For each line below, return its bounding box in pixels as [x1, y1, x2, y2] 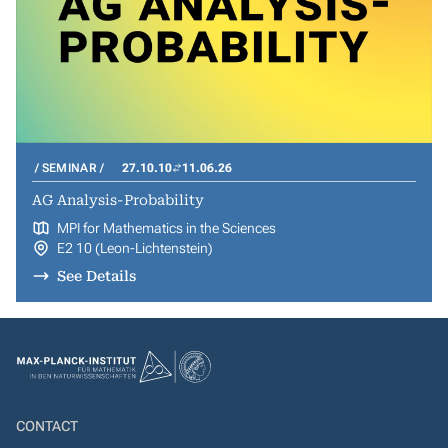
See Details [56, 268, 136, 284]
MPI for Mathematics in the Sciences [56, 220, 276, 236]
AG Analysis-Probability [32, 192, 204, 208]
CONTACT [16, 418, 78, 434]
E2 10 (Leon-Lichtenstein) [56, 240, 213, 256]
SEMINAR [41, 161, 97, 175]
